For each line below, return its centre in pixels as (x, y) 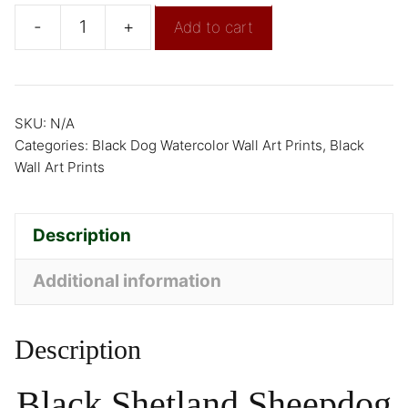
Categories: (53, 145)
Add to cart (214, 27)
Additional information (127, 281)
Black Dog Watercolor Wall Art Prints (207, 145)
